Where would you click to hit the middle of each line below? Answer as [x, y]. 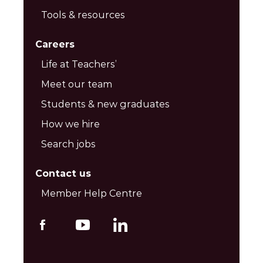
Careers [55, 44]
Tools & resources [83, 15]
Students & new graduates [105, 104]
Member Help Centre [92, 193]
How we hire [70, 124]
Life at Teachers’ [79, 64]
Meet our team [77, 84]
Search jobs [68, 144]
